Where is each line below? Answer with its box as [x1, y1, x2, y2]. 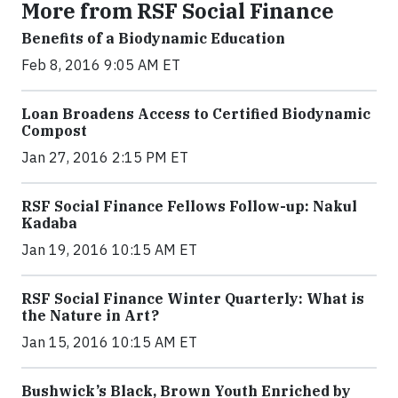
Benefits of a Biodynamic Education [21, 28, 285, 47]
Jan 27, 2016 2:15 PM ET [21, 147, 188, 166]
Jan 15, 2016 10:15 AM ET [21, 332, 197, 351]
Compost [21, 121, 87, 139]
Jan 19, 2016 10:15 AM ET [21, 240, 197, 259]
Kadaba [21, 213, 77, 232]
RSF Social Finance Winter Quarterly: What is [21, 289, 364, 307]
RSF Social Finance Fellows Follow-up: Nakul [21, 196, 357, 215]
